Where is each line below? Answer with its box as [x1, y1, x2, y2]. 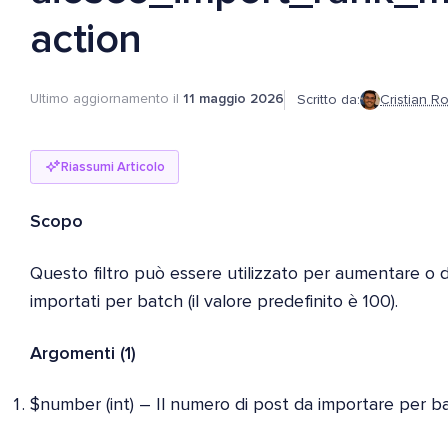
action [30, 19, 142, 61]
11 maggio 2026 [183, 92, 284, 106]
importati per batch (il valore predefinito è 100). [30, 293, 398, 311]
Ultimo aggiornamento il [30, 92, 183, 106]
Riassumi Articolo [60, 160, 165, 174]
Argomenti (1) [30, 345, 136, 363]
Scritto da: [297, 92, 360, 107]
